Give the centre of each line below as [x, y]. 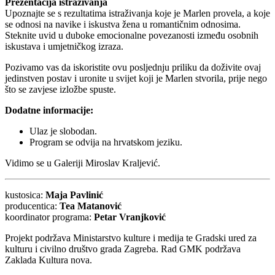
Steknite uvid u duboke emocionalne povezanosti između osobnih [132, 36]
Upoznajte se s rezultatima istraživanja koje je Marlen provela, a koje [137, 14]
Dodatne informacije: [49, 110]
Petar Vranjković [130, 217]
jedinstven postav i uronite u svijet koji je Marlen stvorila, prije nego [136, 79]
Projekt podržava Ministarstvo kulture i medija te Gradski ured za [131, 238]
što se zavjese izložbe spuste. [60, 90]
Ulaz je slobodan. [63, 131]
